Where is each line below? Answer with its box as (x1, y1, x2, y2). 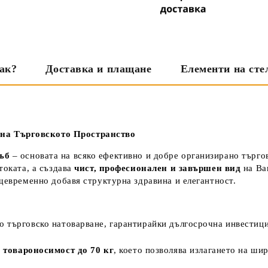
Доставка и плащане (45, 63, 152, 75)
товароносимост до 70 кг (3, 245, 114, 255)
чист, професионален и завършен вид (74, 163, 241, 173)
